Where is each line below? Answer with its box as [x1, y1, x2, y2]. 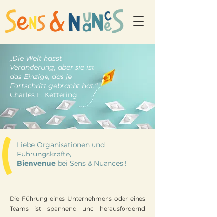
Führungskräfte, [17, 150, 71, 158]
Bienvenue [17, 159, 56, 168]
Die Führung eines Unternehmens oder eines [10, 195, 145, 202]
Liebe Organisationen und [17, 140, 105, 149]
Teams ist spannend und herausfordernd [10, 205, 145, 212]
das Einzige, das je [10, 72, 72, 81]
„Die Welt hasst [10, 54, 62, 62]
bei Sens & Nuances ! [56, 159, 127, 168]
